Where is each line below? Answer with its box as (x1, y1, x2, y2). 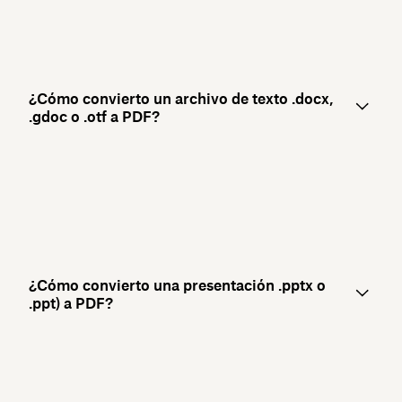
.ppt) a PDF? (29, 293, 113, 312)
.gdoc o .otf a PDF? (29, 107, 160, 126)
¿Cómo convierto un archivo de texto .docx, (29, 89, 333, 108)
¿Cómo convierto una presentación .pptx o (29, 275, 326, 294)
